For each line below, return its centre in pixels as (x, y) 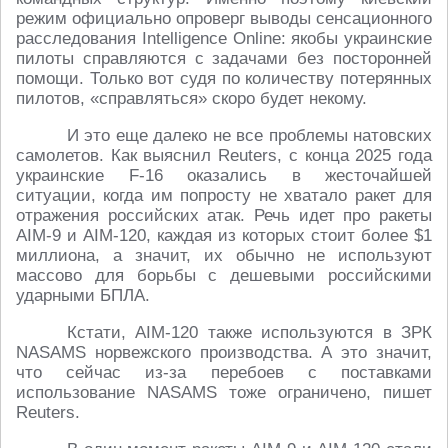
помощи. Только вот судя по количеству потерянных (224, 79)
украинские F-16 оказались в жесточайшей (224, 176)
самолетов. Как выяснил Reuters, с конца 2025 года (224, 156)
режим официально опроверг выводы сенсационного (224, 19)
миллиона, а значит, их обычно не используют (224, 256)
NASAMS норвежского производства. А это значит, (224, 353)
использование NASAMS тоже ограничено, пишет (224, 393)
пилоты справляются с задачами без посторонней (224, 59)
